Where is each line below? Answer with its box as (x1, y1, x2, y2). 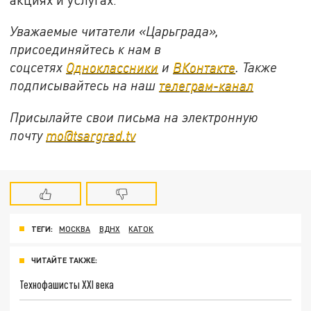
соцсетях (10, 59, 67, 76)
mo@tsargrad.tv (46, 127, 136, 144)
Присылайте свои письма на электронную (10, 109, 259, 126)
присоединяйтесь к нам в (10, 41, 162, 58)
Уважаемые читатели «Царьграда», (10, 23, 219, 40)
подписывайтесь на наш (10, 77, 160, 94)
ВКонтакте (173, 59, 236, 76)
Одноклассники (66, 59, 159, 76)
